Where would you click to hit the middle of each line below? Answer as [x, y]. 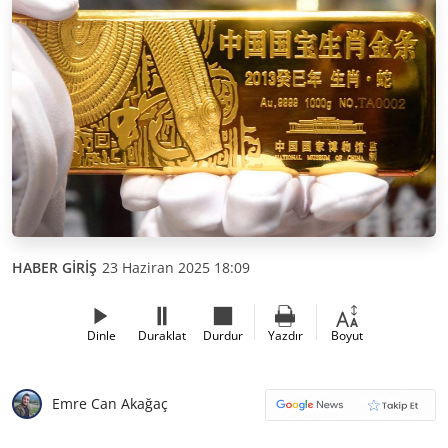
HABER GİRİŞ [54, 267]
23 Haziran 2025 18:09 [176, 267]
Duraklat [162, 335]
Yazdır [285, 335]
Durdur [223, 335]
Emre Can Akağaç [110, 403]
